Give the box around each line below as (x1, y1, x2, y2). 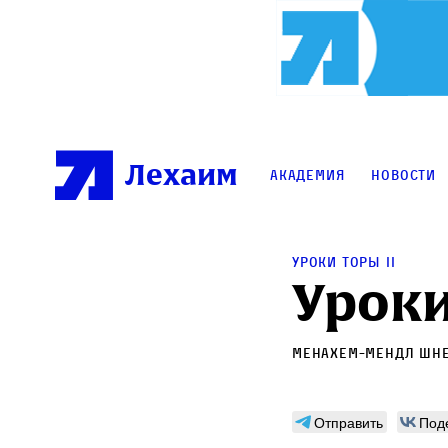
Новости (371, 166, 437, 184)
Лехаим (125, 156, 238, 195)
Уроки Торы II (292, 253, 396, 271)
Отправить (314, 412, 383, 433)
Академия (270, 166, 345, 184)
